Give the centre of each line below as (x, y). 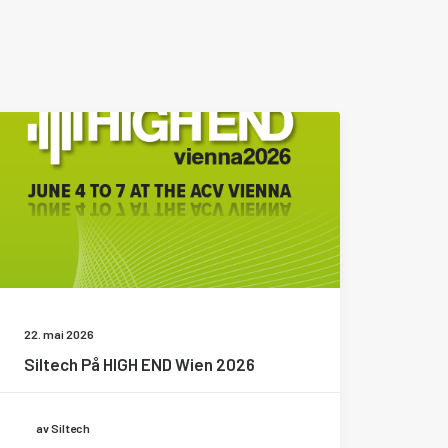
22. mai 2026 (59, 334)
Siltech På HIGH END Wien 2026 (139, 364)
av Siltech (63, 427)
